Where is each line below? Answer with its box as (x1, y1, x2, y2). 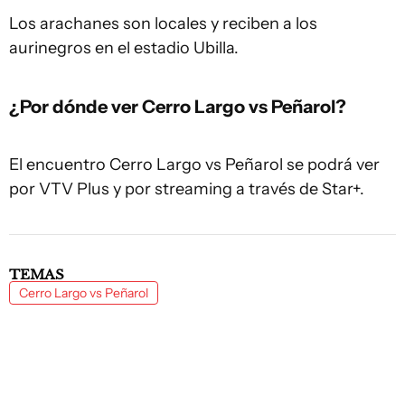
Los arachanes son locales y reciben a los (9, 14, 317, 34)
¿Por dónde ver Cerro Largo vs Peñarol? (9, 95, 346, 118)
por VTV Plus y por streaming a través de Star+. (9, 179, 364, 200)
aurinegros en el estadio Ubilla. (9, 38, 239, 59)
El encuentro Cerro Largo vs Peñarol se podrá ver (9, 155, 380, 175)
